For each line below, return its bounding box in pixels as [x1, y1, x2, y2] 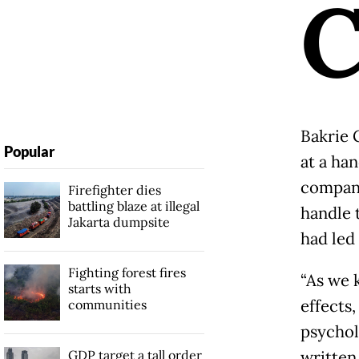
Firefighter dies [67, 181, 161, 198]
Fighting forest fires [67, 264, 186, 280]
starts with [67, 280, 131, 296]
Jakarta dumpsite [67, 213, 170, 230]
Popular [3, 142, 54, 160]
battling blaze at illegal [67, 197, 200, 214]
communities [67, 296, 147, 313]
